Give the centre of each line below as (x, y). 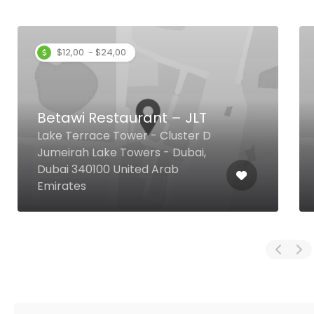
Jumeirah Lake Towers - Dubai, (122, 152)
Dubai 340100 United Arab (108, 169)
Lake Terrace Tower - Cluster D (124, 136)
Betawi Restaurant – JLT (122, 118)
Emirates (62, 186)
